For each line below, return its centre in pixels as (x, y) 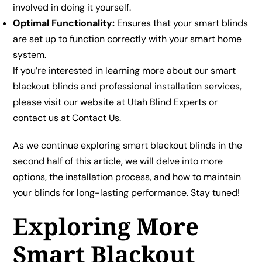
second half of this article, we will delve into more (118, 161)
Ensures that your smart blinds (182, 23)
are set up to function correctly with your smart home (127, 39)
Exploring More (106, 226)
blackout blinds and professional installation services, (127, 86)
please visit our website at (70, 102)
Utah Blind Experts (167, 102)
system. (30, 54)
